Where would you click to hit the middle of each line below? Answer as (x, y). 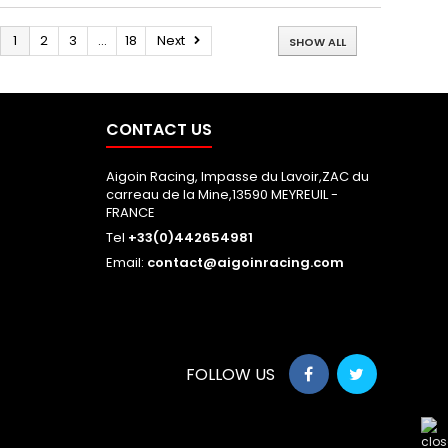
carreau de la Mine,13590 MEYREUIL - (221, 194)
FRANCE (130, 212)
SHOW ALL (317, 41)
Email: (126, 262)
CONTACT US (158, 129)
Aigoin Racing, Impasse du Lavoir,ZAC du (237, 176)
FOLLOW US (230, 374)
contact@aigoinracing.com (245, 262)
